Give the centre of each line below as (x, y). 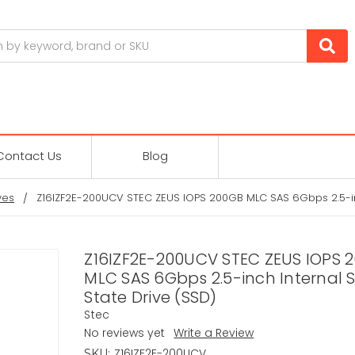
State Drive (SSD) (151, 297)
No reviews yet (125, 332)
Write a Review (214, 332)
